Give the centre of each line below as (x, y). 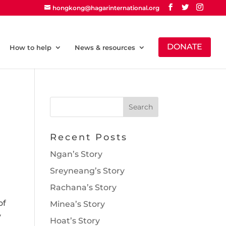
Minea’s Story (77, 204)
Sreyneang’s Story (87, 171)
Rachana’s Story (83, 187)
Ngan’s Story (76, 154)
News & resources (105, 47)
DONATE (185, 47)
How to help (31, 47)
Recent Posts (89, 137)
